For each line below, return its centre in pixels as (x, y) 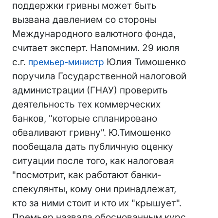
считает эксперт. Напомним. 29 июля (96, 48)
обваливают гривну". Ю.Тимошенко (91, 133)
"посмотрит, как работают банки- (87, 175)
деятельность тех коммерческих (86, 104)
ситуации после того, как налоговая (93, 161)
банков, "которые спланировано (85, 118)
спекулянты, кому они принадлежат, (94, 189)
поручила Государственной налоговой (99, 76)
